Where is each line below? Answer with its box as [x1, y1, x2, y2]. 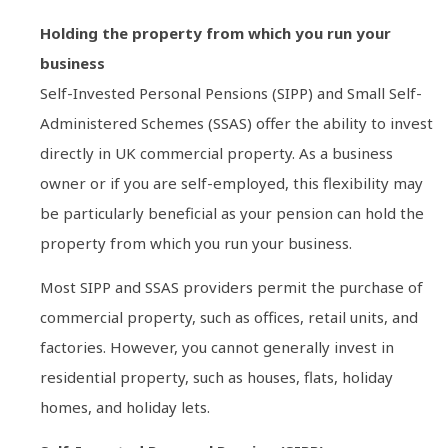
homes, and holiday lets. [40, 396, 210, 417]
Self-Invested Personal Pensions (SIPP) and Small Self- [40, 82, 422, 103]
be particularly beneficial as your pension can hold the [40, 202, 424, 223]
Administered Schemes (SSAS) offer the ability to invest [40, 112, 433, 133]
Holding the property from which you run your [40, 22, 391, 43]
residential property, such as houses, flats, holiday [40, 366, 393, 387]
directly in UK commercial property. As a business [40, 142, 393, 163]
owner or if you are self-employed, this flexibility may [40, 172, 423, 193]
